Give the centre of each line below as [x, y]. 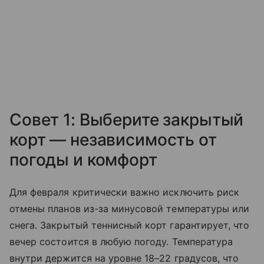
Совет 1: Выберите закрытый [127, 120]
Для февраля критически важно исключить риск [125, 192]
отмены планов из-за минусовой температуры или [130, 209]
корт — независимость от [113, 140]
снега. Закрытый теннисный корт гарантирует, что [130, 225]
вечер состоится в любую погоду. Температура [121, 242]
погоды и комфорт [83, 160]
